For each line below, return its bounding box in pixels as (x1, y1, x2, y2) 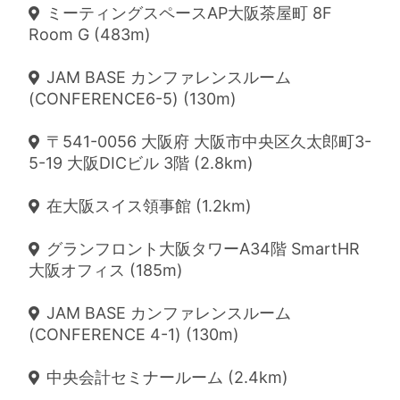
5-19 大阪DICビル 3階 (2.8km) (29, 154, 254, 172)
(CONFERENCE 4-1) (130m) (29, 325, 239, 344)
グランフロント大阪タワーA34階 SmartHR (46, 239, 360, 258)
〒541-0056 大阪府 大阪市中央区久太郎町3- (46, 132, 371, 151)
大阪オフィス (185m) (29, 261, 183, 279)
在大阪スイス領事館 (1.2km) (46, 196, 252, 215)
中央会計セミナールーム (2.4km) (46, 368, 288, 387)
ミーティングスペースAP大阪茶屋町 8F (46, 4, 332, 22)
